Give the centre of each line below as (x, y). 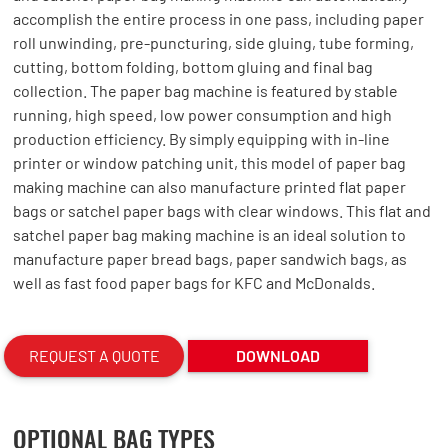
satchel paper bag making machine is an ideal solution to (210, 234)
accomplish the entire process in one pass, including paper (219, 18)
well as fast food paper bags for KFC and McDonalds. (194, 282)
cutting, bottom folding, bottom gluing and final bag (193, 66)
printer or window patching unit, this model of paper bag (210, 162)
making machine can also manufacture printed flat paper (210, 186)
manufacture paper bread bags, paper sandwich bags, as (210, 258)
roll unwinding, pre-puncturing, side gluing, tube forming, (214, 42)
